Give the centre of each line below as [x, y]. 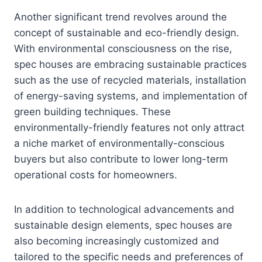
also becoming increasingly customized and [117, 241]
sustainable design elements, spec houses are [123, 225]
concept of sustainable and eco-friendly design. [127, 33]
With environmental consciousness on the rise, [123, 49]
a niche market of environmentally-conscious [119, 144]
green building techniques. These [92, 112]
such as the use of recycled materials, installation [130, 80]
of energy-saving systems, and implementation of [131, 96]
